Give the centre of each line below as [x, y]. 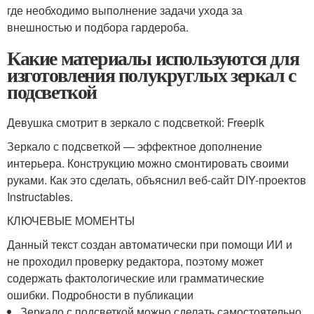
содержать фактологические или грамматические [136, 278]
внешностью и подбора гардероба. [98, 27]
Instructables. [40, 197]
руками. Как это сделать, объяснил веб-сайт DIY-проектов [157, 180]
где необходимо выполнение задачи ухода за [125, 10]
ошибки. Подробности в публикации [100, 295]
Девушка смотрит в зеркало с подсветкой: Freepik [136, 122]
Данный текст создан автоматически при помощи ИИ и [150, 244]
